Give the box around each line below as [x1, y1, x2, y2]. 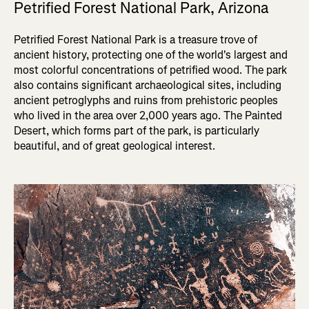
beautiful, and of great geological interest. [14, 139, 215, 154]
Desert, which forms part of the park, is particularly [14, 123, 259, 139]
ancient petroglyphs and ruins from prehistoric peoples [14, 93, 278, 108]
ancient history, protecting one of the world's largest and [14, 48, 288, 63]
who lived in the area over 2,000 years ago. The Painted [14, 108, 282, 123]
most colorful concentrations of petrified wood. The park [14, 63, 287, 78]
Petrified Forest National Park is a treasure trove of [14, 32, 257, 48]
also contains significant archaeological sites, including [14, 78, 281, 93]
